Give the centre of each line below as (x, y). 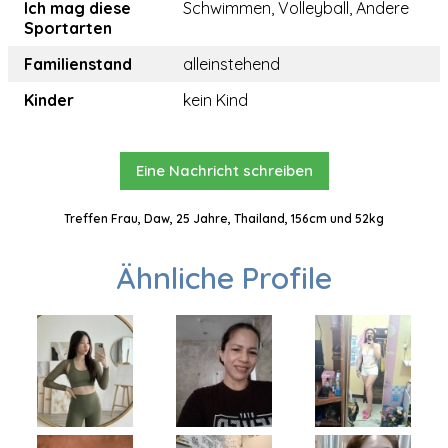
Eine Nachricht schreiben (224, 171)
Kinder (49, 100)
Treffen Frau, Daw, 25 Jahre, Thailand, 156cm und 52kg (224, 219)
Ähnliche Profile (224, 278)
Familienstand (78, 64)
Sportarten (68, 28)
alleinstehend (231, 64)
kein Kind (215, 100)
